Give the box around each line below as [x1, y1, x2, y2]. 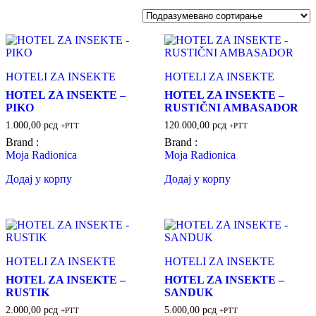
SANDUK [164, 286, 213, 299]
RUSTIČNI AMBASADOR [164, 101, 298, 114]
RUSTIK [6, 286, 49, 299]
